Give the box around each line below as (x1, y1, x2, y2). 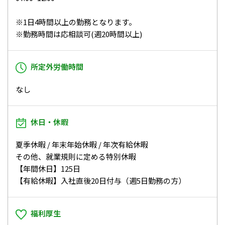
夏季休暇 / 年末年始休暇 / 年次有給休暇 (16, 139, 148, 150)
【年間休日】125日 (16, 163, 80, 174)
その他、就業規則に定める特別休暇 (16, 151, 136, 162)
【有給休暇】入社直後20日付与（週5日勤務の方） (16, 175, 186, 186)
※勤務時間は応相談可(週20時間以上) (16, 29, 142, 40)
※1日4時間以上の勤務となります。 (16, 17, 136, 28)
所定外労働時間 (31, 61, 83, 72)
